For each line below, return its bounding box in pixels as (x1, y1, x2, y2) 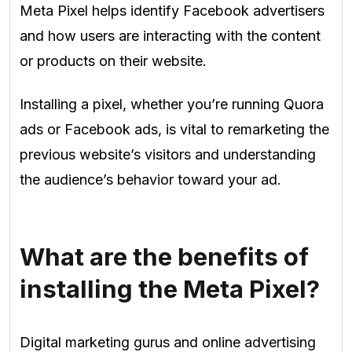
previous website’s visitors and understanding (20, 145, 316, 163)
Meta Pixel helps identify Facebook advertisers (20, 2, 324, 20)
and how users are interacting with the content (20, 27, 321, 45)
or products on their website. (20, 53, 207, 70)
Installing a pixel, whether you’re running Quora (20, 95, 324, 112)
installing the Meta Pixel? (20, 274, 320, 305)
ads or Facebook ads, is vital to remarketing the (20, 120, 329, 137)
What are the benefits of (20, 242, 309, 273)
